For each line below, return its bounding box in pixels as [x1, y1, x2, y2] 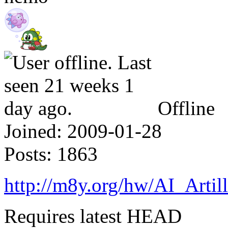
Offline [158, 97, 215, 119]
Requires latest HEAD [4, 205, 182, 227]
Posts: [4, 142, 52, 165]
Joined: [4, 120, 62, 142]
